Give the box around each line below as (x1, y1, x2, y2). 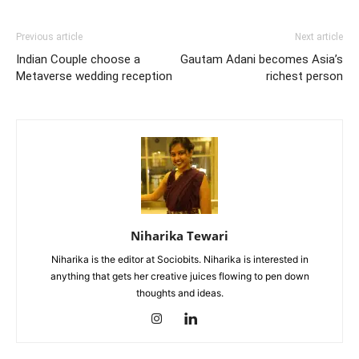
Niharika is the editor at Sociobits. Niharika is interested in (50, 252, 309, 265)
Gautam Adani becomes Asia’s (180, 51, 343, 67)
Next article (295, 30, 343, 42)
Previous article (16, 30, 83, 42)
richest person (266, 68, 343, 83)
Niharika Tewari (131, 227, 228, 244)
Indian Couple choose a (16, 51, 140, 67)
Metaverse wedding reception (16, 68, 172, 83)
